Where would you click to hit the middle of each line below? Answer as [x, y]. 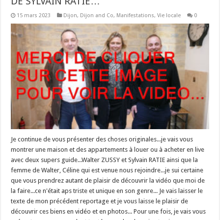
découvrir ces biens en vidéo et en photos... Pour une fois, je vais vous [109, 211]
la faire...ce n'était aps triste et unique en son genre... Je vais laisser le [107, 191]
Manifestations [136, 15]
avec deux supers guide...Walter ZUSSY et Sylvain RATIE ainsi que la [105, 160]
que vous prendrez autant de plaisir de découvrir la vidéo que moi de [108, 180]
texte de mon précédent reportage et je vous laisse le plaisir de [100, 201]
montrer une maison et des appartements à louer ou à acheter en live [108, 149]
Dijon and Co [97, 15]
